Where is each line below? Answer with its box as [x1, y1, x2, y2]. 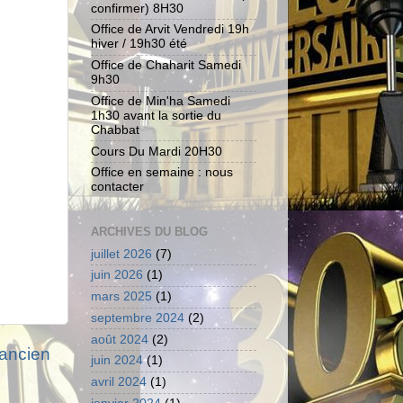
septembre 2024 [91, 310, 184, 325]
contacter [91, 180, 144, 194]
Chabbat [91, 122, 139, 137]
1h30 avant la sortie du [91, 108, 221, 122]
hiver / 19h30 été [91, 37, 187, 51]
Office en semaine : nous [91, 166, 233, 180]
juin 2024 [91, 354, 143, 368]
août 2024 [91, 332, 148, 346]
